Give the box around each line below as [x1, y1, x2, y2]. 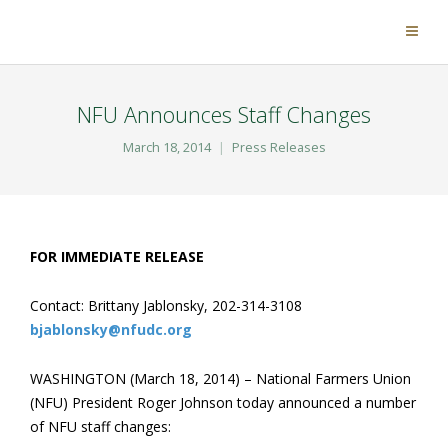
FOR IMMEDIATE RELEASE [30, 247, 204, 266]
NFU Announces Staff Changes [77, 100, 371, 129]
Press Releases [231, 139, 326, 156]
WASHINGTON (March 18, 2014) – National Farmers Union [30, 369, 411, 388]
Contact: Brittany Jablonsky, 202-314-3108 [30, 296, 302, 315]
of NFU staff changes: [30, 417, 171, 436]
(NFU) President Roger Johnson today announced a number [30, 393, 416, 412]
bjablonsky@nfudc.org [30, 320, 192, 339]
